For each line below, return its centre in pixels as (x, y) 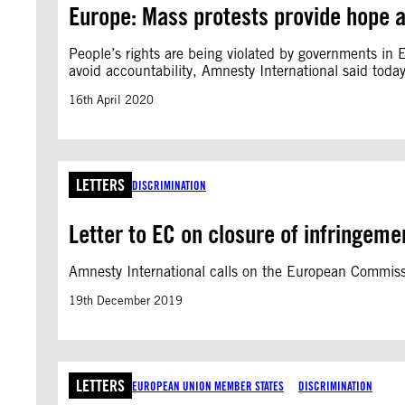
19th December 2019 (126, 301)
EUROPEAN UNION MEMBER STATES (208, 386)
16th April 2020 (111, 100)
